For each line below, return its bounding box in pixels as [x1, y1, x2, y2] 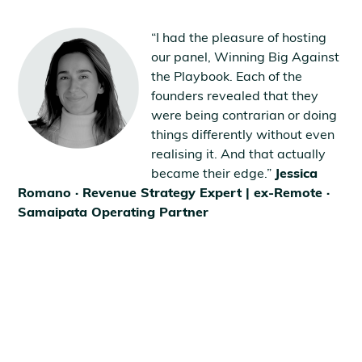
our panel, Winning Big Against [151, 48, 340, 65]
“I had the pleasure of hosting [151, 28, 327, 45]
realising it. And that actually [151, 145, 326, 162]
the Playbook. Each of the [151, 67, 303, 84]
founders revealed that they [151, 86, 319, 103]
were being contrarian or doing [151, 106, 338, 123]
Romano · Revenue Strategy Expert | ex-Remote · [18, 183, 330, 200]
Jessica [275, 164, 318, 181]
